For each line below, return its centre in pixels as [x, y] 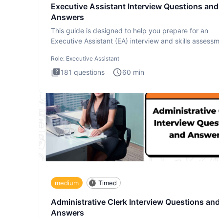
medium [67, 183]
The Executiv [72, 51]
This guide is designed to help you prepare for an [130, 31]
